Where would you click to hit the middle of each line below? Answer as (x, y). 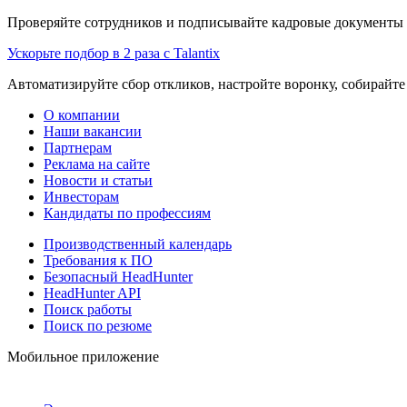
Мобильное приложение (83, 356)
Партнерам (78, 147)
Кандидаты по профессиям (127, 213)
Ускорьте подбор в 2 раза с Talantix (114, 53)
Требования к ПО (98, 260)
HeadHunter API (92, 293)
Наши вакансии (93, 131)
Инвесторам (81, 196)
